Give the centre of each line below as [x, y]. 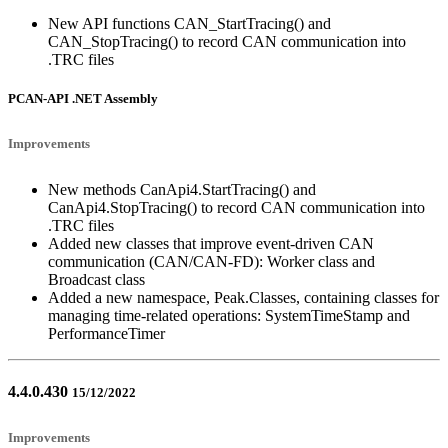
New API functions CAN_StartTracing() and [189, 23]
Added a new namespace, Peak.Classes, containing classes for [243, 298]
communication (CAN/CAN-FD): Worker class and [211, 262]
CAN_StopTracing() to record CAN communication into [227, 41]
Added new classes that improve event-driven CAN [211, 244]
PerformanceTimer [106, 334]
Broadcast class [96, 280]
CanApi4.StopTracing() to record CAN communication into [236, 208]
